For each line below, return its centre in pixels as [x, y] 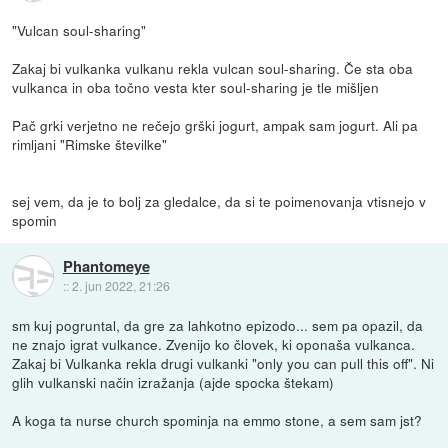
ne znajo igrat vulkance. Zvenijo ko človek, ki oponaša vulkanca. [214, 344]
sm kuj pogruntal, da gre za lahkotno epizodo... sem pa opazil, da [218, 325]
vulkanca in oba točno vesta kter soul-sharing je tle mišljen [196, 87]
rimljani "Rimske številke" [90, 144]
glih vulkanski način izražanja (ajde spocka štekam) [173, 382]
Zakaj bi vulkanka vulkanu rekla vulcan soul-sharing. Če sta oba [213, 68]
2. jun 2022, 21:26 [120, 285]
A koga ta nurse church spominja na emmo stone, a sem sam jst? [217, 420]
